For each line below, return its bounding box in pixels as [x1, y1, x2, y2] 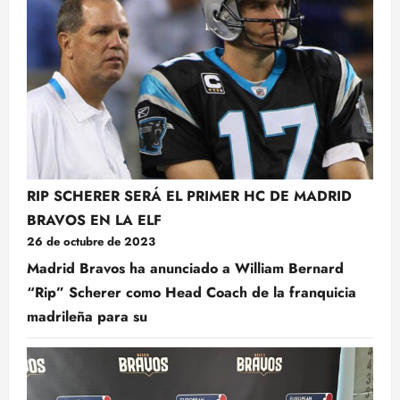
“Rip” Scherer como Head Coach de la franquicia [27, 281, 356, 303]
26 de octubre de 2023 [27, 232, 155, 250]
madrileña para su [27, 305, 147, 327]
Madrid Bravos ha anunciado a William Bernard [27, 257, 344, 279]
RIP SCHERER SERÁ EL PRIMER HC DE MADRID [27, 185, 352, 206]
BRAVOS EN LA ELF [27, 209, 162, 230]
